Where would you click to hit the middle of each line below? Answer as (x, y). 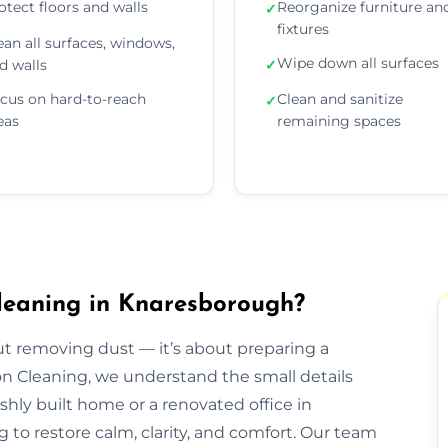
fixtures (303, 28)
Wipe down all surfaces (358, 62)
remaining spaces (339, 120)
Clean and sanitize (340, 98)
